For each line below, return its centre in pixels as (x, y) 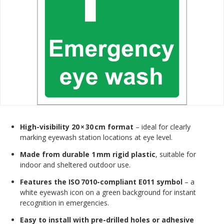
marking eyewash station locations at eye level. (96, 137)
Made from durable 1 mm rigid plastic (88, 154)
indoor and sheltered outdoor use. (75, 164)
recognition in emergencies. (64, 202)
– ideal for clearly (162, 126)
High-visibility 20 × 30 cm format (77, 126)
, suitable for (176, 154)
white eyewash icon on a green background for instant (108, 192)
